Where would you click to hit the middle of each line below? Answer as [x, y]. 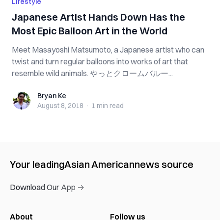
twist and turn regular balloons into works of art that [100, 61]
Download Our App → [47, 187]
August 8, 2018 [60, 106]
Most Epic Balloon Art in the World [90, 31]
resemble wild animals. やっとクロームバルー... [92, 73]
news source [164, 164]
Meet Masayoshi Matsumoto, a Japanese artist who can [108, 50]
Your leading [37, 164]
